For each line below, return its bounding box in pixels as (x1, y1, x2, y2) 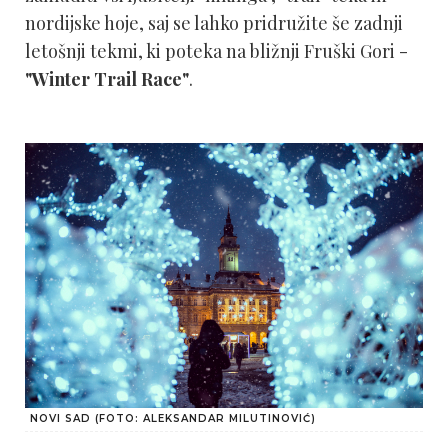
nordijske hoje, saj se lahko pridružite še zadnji (25, 10, 403, 35)
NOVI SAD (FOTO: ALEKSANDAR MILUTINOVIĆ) (30, 412, 316, 426)
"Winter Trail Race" (25, 66, 189, 91)
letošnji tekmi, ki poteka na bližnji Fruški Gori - (25, 38, 408, 63)
